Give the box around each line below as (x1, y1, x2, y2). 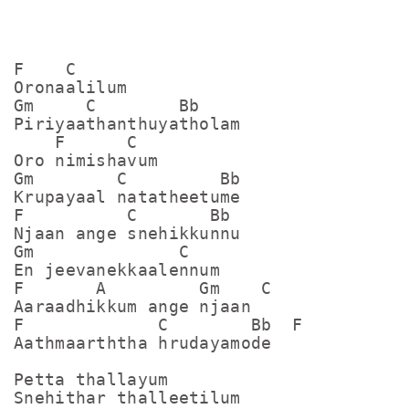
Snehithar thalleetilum (14, 388, 251, 407)
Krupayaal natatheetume (14, 187, 241, 206)
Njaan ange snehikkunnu (14, 224, 241, 243)
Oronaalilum (14, 78, 128, 97)
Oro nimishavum (14, 151, 159, 170)
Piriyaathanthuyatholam (14, 114, 241, 133)
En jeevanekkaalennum (14, 260, 220, 279)
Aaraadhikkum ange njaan (14, 297, 262, 316)
